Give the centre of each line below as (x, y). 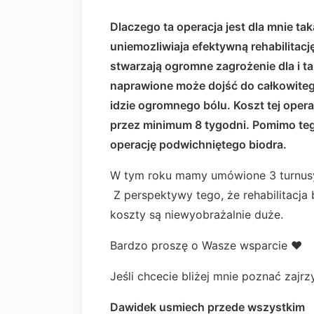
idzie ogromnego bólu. (172, 105)
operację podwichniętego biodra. (198, 144)
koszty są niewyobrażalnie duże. (197, 214)
